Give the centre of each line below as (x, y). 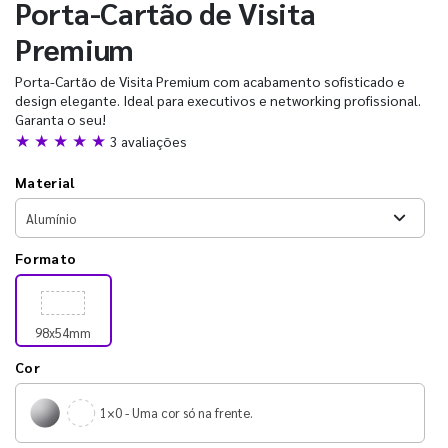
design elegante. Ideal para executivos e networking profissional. (218, 100)
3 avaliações (148, 141)
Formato (46, 258)
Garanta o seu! (60, 119)
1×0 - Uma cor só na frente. (176, 412)
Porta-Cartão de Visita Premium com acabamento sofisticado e (210, 81)
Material (45, 182)
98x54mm (63, 332)
